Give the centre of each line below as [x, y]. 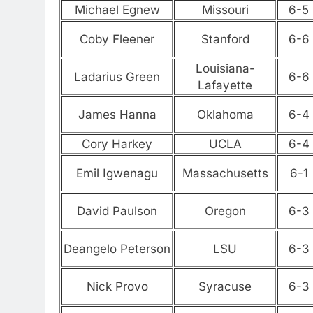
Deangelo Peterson [117, 249]
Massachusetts [225, 174]
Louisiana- [225, 69]
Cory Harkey [117, 144]
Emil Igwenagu [117, 174]
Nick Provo [117, 287]
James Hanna [117, 115]
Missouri [225, 10]
